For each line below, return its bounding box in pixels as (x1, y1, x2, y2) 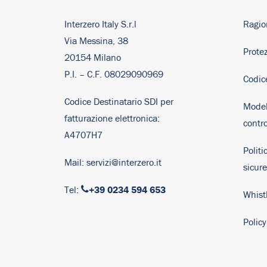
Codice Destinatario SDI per (64, 97, 173, 107)
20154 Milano (64, 53, 121, 63)
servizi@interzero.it (86, 158, 162, 167)
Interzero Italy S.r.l (64, 20, 136, 29)
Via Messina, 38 (64, 36, 128, 46)
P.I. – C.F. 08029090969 (64, 70, 163, 79)
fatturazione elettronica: (64, 114, 160, 123)
